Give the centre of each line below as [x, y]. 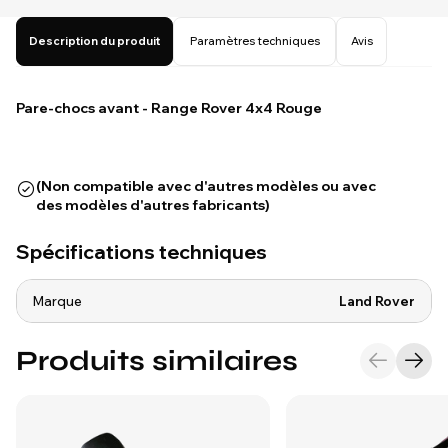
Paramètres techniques [254, 41]
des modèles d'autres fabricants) [153, 205]
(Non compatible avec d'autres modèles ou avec [206, 186]
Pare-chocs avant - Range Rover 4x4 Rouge [169, 108]
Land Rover [377, 301]
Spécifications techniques [141, 251]
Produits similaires [157, 360]
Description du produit [94, 41]
